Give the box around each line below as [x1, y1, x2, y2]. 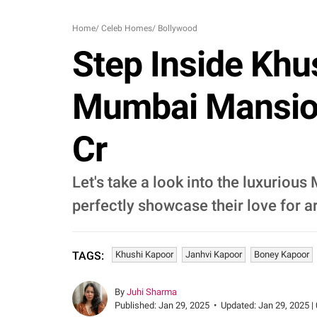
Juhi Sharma [127, 287, 177, 297]
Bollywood [158, 23, 197, 33]
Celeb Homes [101, 23, 152, 33]
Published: [115, 300, 158, 311]
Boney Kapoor [254, 249, 309, 260]
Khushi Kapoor [115, 249, 173, 260]
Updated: [221, 300, 258, 311]
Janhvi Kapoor [185, 249, 242, 260]
